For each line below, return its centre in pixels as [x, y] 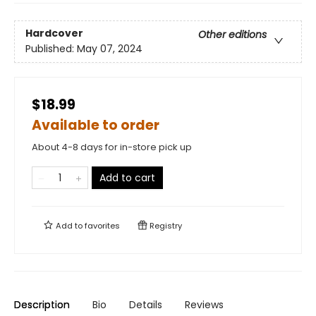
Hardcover [54, 34]
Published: [51, 49]
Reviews [204, 305]
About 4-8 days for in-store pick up [112, 147]
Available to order [96, 125]
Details [146, 305]
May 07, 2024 [110, 49]
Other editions [232, 35]
